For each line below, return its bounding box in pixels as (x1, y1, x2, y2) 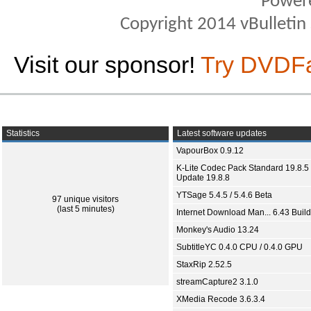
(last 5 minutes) (56, 204, 115, 215)
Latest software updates (175, 128, 267, 139)
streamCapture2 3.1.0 (176, 277, 258, 287)
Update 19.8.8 (176, 173, 230, 183)
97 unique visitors (52, 194, 119, 205)
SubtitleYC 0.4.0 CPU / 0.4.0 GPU (176, 242, 303, 253)
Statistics (4, 128, 40, 139)
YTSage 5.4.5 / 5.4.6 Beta (176, 190, 272, 201)
